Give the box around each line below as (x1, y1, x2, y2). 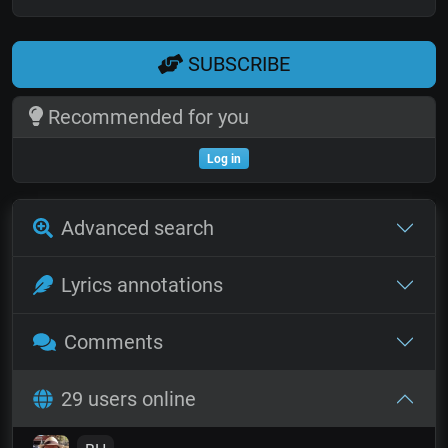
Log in (207, 151, 241, 166)
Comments (63, 329, 163, 354)
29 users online (61, 386, 196, 411)
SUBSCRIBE (183, 52, 290, 77)
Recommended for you (42, 104, 249, 129)
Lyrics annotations (61, 272, 223, 297)
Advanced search (61, 215, 214, 240)
